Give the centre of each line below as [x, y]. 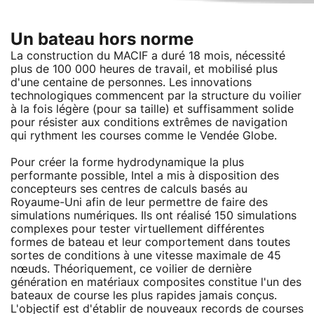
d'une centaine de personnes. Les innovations [131, 82]
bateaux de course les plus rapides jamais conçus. [144, 295]
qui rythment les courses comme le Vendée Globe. [144, 136]
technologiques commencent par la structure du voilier [156, 96]
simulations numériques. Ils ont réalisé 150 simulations [153, 216]
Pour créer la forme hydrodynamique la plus [127, 162]
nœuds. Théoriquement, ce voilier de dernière [131, 269]
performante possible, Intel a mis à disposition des [145, 176]
